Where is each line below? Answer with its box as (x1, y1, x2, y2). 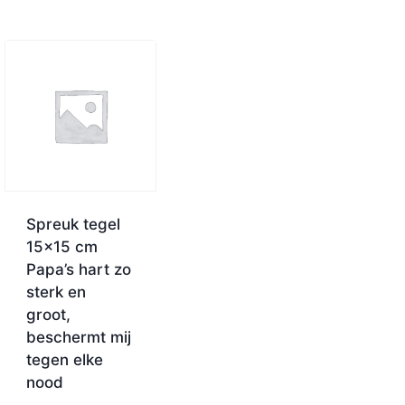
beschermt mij (26, 328, 131, 347)
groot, (26, 306, 71, 325)
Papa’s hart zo (26, 260, 131, 279)
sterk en (26, 283, 86, 302)
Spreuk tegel (26, 215, 120, 234)
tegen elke (26, 351, 103, 370)
